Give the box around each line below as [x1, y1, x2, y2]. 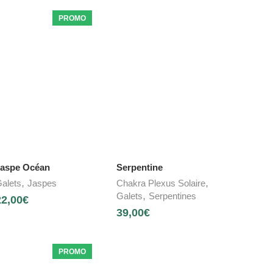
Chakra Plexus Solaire [116, 178, 206, 189]
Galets [116, 191, 143, 202]
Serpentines [149, 191, 197, 202]
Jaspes [27, 178, 57, 189]
